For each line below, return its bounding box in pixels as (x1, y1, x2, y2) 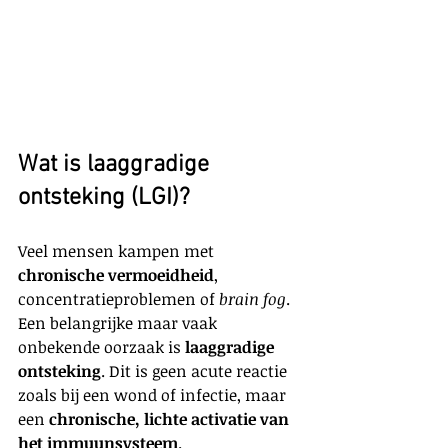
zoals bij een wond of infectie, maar (18, 384, 290, 407)
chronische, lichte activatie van (49, 408, 293, 431)
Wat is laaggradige (18, 151, 215, 180)
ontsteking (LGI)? (18, 184, 190, 213)
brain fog (219, 288, 286, 311)
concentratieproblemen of (18, 288, 219, 311)
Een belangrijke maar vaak (18, 312, 221, 335)
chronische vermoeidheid (18, 264, 214, 287)
